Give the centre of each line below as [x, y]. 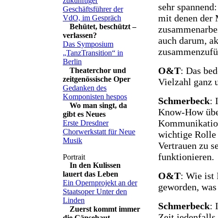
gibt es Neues [84, 114]
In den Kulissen [95, 165]
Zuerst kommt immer [105, 209]
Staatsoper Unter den [95, 191]
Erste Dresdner [86, 123]
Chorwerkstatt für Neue [99, 132]
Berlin [72, 62]
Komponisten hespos [95, 97]
